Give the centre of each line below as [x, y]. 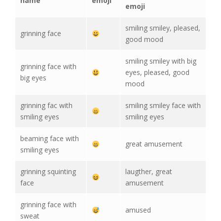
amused [138, 210]
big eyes [33, 78]
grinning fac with [46, 106]
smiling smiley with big [161, 61]
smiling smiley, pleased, [163, 28]
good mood [144, 39]
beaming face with [50, 139]
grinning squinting [48, 172]
